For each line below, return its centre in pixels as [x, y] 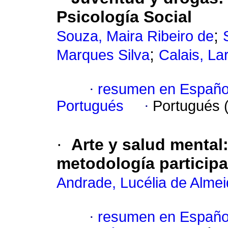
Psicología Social [124, 17]
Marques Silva [103, 55]
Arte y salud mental [147, 145]
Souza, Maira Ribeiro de [135, 36]
